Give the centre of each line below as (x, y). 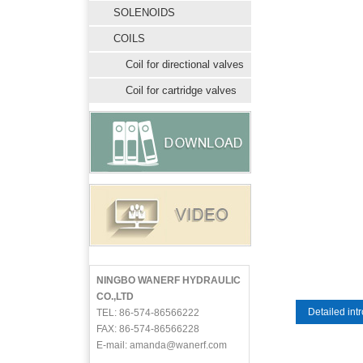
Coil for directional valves (185, 64)
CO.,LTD (115, 297)
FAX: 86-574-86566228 (148, 329)
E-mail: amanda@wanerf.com (162, 345)
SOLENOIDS (144, 13)
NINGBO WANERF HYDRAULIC (169, 280)
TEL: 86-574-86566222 (148, 313)
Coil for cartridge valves (181, 90)
